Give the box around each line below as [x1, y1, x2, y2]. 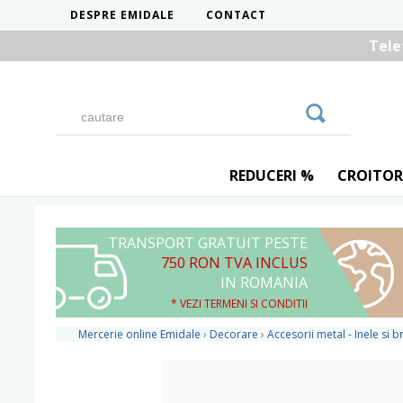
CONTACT [206, 7, 266, 22]
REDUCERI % [228, 166, 314, 185]
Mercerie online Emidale [78, 327, 201, 342]
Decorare [210, 327, 258, 342]
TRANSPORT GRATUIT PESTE [108, 233, 308, 253]
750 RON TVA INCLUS [161, 253, 308, 273]
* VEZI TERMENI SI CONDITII [171, 296, 308, 311]
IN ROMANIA [220, 273, 308, 292]
